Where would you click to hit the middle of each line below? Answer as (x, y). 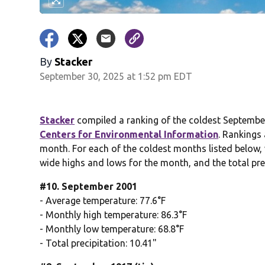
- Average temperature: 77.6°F (103, 201)
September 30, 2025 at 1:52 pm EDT (116, 77)
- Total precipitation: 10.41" (98, 243)
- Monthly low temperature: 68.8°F (112, 229)
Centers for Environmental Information (129, 135)
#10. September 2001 (89, 187)
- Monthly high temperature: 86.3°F (114, 215)
